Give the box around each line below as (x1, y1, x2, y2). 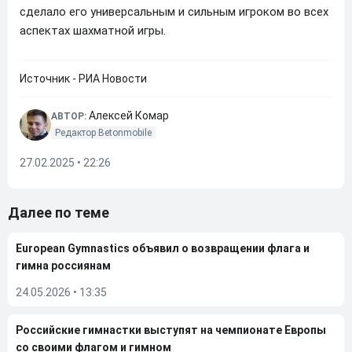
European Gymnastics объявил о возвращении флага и (16, 242, 310, 255)
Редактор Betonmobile (55, 127, 152, 138)
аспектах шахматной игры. (20, 24, 166, 38)
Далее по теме (8, 204, 109, 221)
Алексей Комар (89, 109, 169, 122)
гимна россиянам (16, 259, 111, 272)
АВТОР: (51, 111, 89, 122)
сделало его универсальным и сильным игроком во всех (20, 5, 328, 19)
